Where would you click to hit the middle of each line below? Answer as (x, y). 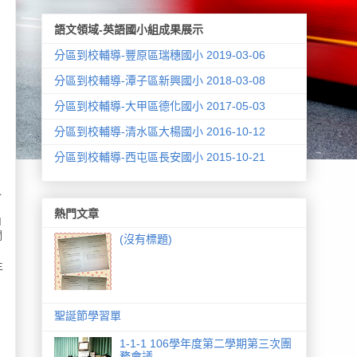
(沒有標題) (146, 239)
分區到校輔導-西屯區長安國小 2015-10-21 (159, 157)
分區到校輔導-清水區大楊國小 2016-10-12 (159, 131)
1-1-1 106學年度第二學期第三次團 (206, 344)
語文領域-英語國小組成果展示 (128, 29)
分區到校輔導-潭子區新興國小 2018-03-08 (159, 80)
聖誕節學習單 (87, 316)
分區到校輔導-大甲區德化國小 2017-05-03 (159, 106)
